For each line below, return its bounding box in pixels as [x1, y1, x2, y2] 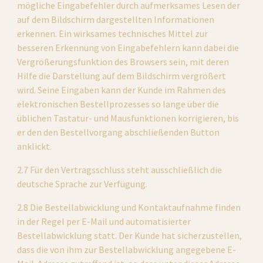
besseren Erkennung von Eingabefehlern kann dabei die [17, 42, 240, 53]
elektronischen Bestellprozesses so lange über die [17, 98, 220, 110]
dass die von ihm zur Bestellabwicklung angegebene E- [17, 244, 237, 255]
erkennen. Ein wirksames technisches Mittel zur [17, 28, 208, 39]
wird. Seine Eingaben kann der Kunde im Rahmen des [17, 84, 227, 96]
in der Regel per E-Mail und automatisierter [17, 215, 191, 227]
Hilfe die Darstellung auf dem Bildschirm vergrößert [17, 70, 227, 82]
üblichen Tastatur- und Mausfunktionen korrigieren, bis [17, 112, 240, 124]
